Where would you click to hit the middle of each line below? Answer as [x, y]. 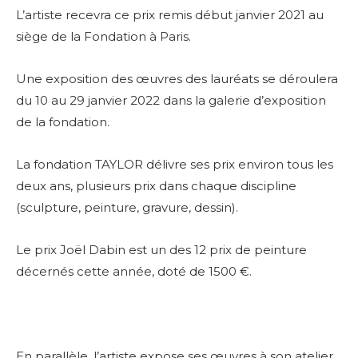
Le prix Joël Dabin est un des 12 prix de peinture [161, 250]
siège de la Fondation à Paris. [103, 37]
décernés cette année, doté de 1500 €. [135, 272]
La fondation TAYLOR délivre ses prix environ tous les [175, 165]
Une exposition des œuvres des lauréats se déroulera [177, 79]
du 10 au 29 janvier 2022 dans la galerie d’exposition [171, 101]
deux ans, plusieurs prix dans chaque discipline [156, 186]
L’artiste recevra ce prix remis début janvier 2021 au [170, 15]
